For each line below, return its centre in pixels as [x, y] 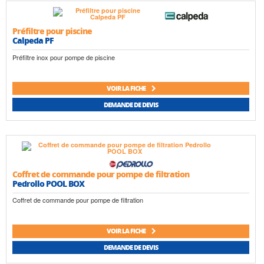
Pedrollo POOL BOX [48, 183]
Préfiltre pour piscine [52, 31]
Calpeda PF [33, 40]
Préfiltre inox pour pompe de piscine [64, 57]
